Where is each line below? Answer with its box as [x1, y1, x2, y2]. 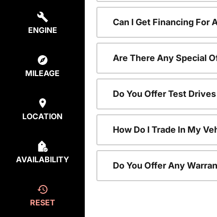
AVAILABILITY [15, 155, 69, 165]
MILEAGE [25, 68, 60, 78]
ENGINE [28, 25, 57, 35]
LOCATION [22, 111, 62, 122]
